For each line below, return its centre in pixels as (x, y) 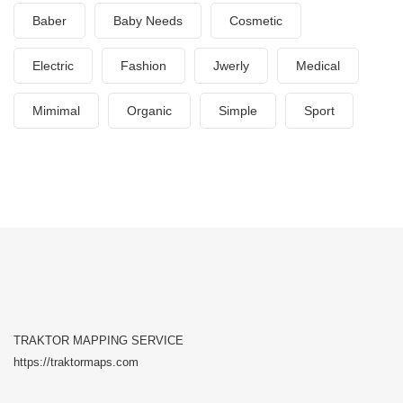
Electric (53, 66)
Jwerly (231, 66)
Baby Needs (148, 21)
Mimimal (56, 111)
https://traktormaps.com (76, 362)
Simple (238, 111)
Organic (149, 111)
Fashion (143, 66)
